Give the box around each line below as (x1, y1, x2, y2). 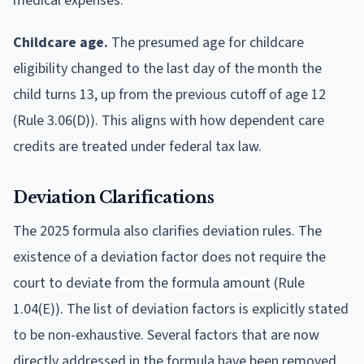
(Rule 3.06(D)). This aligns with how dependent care (13, 110, 324, 131)
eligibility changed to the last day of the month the (13, 58, 322, 79)
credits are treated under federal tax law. (13, 136, 262, 157)
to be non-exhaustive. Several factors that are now (13, 324, 319, 345)
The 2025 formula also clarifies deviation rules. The (13, 220, 322, 241)
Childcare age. (13, 32, 108, 53)
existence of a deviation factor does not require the (13, 246, 326, 267)
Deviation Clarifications (13, 187, 214, 207)
